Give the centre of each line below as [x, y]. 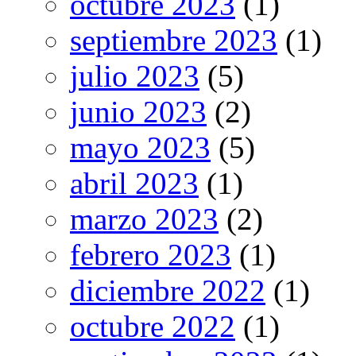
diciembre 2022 [168, 291]
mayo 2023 [140, 148]
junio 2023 [138, 112]
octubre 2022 [153, 327]
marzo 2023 [144, 219]
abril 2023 [134, 184]
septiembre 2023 [174, 41]
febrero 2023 [151, 255]
